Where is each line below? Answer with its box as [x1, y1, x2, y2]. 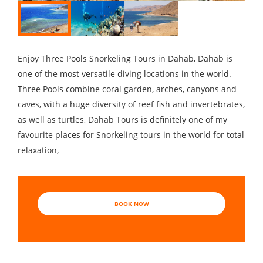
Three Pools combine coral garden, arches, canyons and [18, 83, 237, 95]
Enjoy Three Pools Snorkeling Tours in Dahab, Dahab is [18, 53, 232, 64]
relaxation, [18, 144, 59, 156]
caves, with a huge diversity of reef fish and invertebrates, [18, 99, 245, 110]
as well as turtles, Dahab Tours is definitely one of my [18, 114, 227, 125]
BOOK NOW [114, 200, 149, 208]
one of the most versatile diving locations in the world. [18, 68, 231, 79]
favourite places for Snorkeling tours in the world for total [18, 129, 244, 140]
